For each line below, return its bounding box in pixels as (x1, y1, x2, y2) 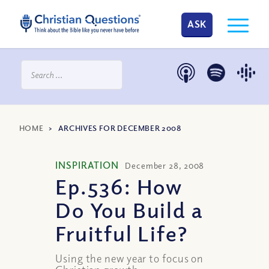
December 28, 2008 (125, 160, 205, 171)
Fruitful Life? (55, 219, 189, 246)
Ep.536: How (55, 172, 183, 199)
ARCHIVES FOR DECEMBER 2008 (58, 123, 182, 133)
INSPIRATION (55, 159, 119, 171)
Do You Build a (55, 196, 203, 223)
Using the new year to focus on (55, 252, 204, 265)
